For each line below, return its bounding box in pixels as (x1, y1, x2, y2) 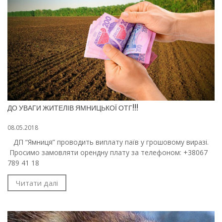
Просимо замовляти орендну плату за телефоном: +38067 (7, 147, 208, 157)
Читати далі (16, 177, 58, 188)
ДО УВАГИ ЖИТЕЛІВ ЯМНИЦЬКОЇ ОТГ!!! (7, 103, 138, 112)
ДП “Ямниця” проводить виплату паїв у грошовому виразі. (7, 137, 213, 147)
